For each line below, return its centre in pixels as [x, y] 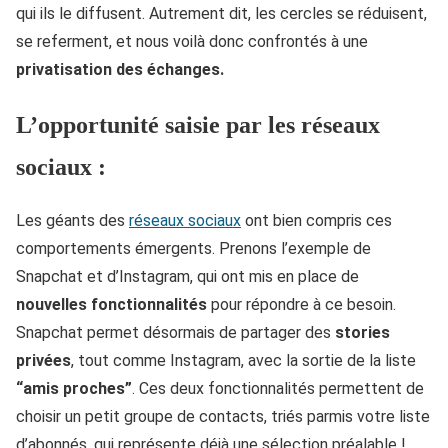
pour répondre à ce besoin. [303, 305]
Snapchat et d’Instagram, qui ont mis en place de [187, 277]
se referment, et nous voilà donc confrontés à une [192, 41]
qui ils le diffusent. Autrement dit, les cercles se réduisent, [221, 13]
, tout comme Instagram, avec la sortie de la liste [243, 361]
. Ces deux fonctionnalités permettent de [278, 389]
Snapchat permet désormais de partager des [175, 333]
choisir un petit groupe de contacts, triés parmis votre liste [223, 417]
